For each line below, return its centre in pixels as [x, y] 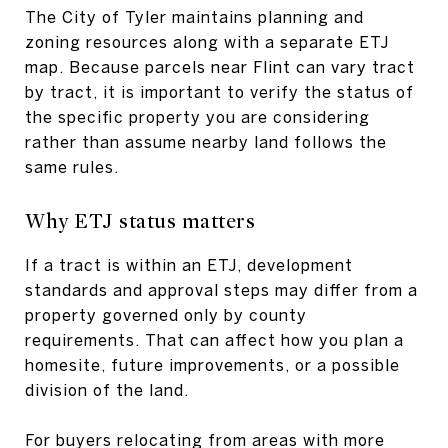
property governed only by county [166, 314]
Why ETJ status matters [140, 221]
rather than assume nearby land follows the [206, 141]
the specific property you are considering [197, 116]
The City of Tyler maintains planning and [194, 16]
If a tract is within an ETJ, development [189, 264]
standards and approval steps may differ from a [221, 289]
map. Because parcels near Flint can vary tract [220, 66]
